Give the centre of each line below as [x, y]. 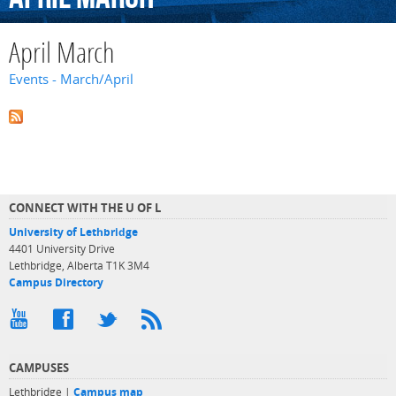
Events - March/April [71, 80]
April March [62, 56]
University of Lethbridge [73, 232]
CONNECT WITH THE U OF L [85, 207]
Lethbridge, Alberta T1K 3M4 [79, 265]
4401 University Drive [62, 248]
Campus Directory [56, 282]
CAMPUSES [39, 367]
